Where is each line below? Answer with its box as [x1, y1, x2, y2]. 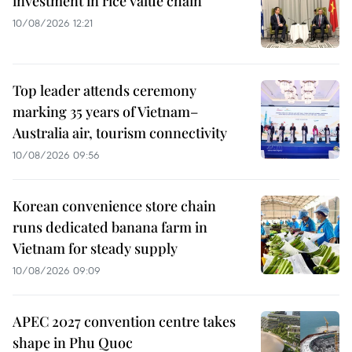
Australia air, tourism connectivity [13, 123, 227, 142]
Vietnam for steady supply [13, 238, 178, 258]
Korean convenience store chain [13, 196, 216, 215]
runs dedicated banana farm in [13, 217, 207, 236]
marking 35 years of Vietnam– [13, 101, 198, 121]
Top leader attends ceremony [13, 80, 196, 100]
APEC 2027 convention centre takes [13, 311, 236, 331]
